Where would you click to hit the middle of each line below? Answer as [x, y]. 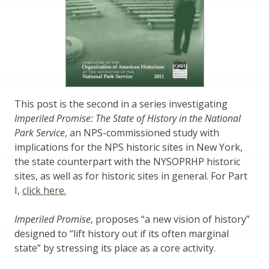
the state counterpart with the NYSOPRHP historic [127, 161]
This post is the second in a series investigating [121, 104]
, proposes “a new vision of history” [170, 219]
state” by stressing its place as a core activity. [115, 248]
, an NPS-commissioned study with [142, 132]
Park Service [40, 132]
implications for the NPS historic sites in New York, [128, 147]
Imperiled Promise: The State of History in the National [128, 118]
